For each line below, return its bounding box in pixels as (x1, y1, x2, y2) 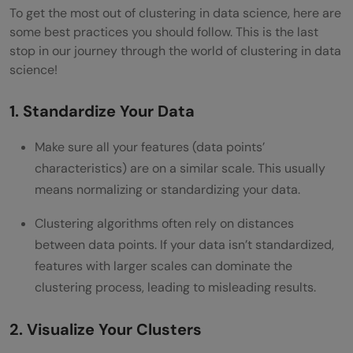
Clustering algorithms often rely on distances (35, 214, 294, 232)
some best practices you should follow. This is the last (9, 23, 318, 40)
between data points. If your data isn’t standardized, (35, 236, 334, 253)
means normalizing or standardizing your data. (35, 180, 300, 198)
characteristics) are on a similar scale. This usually (35, 159, 325, 176)
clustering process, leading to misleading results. (35, 278, 316, 295)
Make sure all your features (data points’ (35, 138, 265, 155)
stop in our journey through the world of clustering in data (9, 42, 341, 59)
